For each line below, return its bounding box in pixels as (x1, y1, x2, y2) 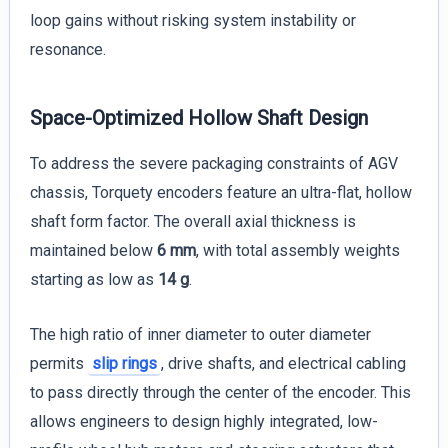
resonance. (29, 40, 106, 60)
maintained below (29, 241, 157, 261)
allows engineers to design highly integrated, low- (29, 411, 378, 431)
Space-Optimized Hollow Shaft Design (29, 106, 368, 131)
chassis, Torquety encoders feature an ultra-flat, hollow (29, 183, 412, 203)
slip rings (91, 353, 157, 373)
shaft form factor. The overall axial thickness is (29, 212, 356, 232)
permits (29, 353, 88, 373)
